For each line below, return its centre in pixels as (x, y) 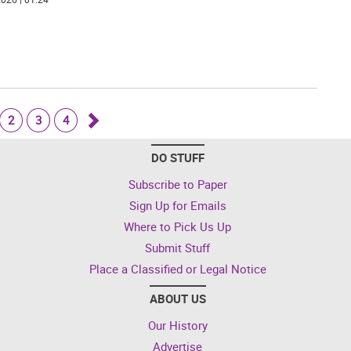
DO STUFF (177, 157)
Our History (177, 325)
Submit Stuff (177, 247)
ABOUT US (177, 298)
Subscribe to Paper (177, 184)
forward (111, 168)
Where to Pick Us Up (177, 226)
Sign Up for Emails (177, 205)
